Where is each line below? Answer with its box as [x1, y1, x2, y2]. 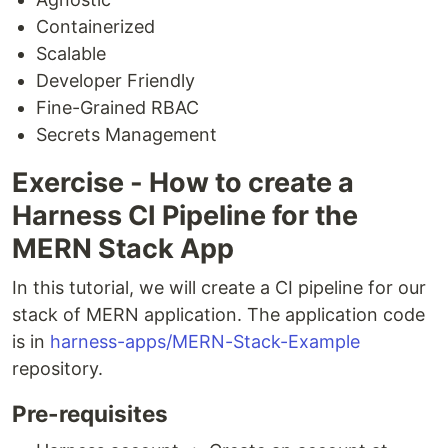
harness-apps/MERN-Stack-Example [50, 330, 360, 352]
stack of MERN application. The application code [12, 303, 425, 325]
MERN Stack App [12, 231, 234, 265]
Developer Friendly [36, 69, 195, 91]
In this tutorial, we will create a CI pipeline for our [12, 276, 426, 298]
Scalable [36, 42, 106, 64]
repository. [12, 357, 103, 379]
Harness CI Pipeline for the [12, 198, 358, 232]
